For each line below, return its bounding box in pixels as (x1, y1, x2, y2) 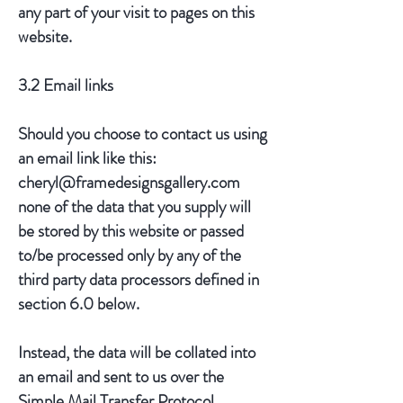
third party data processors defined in (18, 267, 259, 291)
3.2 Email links (18, 73, 113, 97)
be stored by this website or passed (18, 219, 244, 243)
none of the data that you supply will (18, 194, 251, 219)
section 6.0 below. (18, 291, 139, 316)
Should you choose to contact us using (18, 121, 267, 146)
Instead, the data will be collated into (18, 340, 255, 364)
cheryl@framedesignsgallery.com (18, 170, 240, 194)
